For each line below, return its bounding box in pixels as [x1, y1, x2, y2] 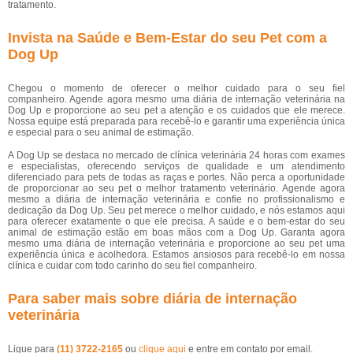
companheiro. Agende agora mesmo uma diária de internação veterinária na [8, 94, 345, 105]
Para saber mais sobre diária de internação [8, 291, 297, 307]
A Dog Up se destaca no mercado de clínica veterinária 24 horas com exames [8, 150, 345, 161]
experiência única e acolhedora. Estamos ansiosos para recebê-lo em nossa [8, 249, 345, 260]
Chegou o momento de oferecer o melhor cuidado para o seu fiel [8, 83, 345, 94]
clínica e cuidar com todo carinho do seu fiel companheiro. [8, 260, 257, 271]
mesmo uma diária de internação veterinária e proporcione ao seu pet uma [8, 238, 345, 249]
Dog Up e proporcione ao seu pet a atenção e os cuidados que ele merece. [8, 105, 345, 116]
